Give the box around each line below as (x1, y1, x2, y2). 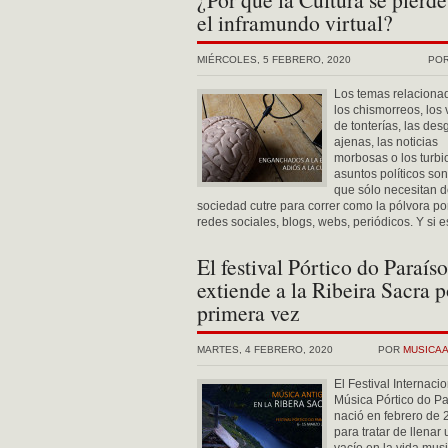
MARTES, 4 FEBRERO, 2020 (197, 344, 333, 355)
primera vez (197, 298, 300, 327)
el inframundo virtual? (197, 8, 393, 37)
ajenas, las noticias (334, 135, 438, 149)
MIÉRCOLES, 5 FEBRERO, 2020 (197, 54, 351, 65)
